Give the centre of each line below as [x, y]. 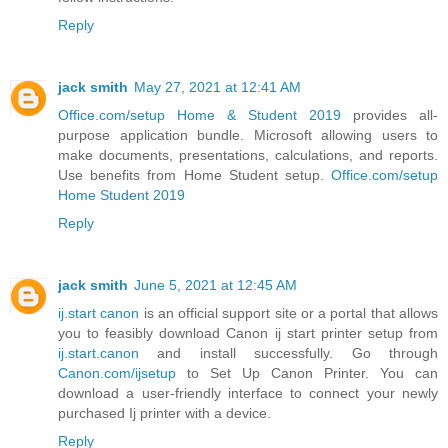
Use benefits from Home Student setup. [194, 174]
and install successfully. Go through [288, 352]
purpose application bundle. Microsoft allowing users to [248, 134]
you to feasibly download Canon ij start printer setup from [248, 332]
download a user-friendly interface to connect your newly [248, 392]
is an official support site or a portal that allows [289, 312]
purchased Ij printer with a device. [164, 412]
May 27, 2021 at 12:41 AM [217, 86]
